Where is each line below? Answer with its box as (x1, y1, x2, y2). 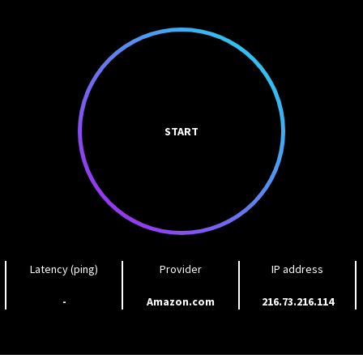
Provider (160, 262, 202, 276)
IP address (271, 262, 323, 276)
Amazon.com (147, 294, 215, 309)
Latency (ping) (30, 262, 98, 276)
